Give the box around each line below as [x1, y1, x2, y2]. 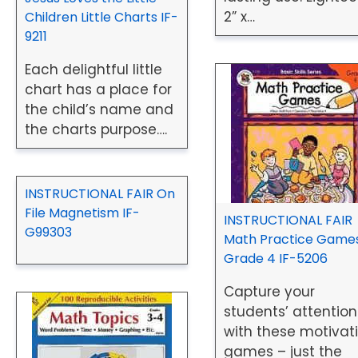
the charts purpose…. [25, 119, 167, 139]
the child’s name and [25, 99, 173, 119]
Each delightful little [25, 59, 162, 79]
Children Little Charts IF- [25, 7, 178, 26]
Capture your [224, 282, 316, 302]
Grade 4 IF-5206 [224, 249, 328, 268]
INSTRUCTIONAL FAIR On [25, 184, 175, 203]
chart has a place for [25, 79, 172, 99]
